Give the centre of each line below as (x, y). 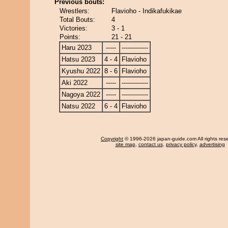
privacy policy (181, 144)
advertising (212, 144)
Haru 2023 (77, 48)
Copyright (112, 139)
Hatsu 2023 (78, 59)
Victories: (74, 28)
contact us (150, 144)
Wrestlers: (75, 11)
